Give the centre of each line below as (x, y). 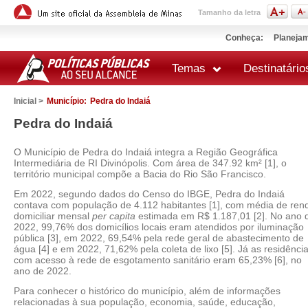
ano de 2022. (43, 271)
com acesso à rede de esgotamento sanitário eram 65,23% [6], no (158, 260)
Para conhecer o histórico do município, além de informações (147, 291)
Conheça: (244, 38)
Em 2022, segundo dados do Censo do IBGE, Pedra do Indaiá (149, 194)
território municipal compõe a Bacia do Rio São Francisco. (140, 174)
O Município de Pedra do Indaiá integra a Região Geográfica (146, 152)
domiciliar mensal (53, 216)
